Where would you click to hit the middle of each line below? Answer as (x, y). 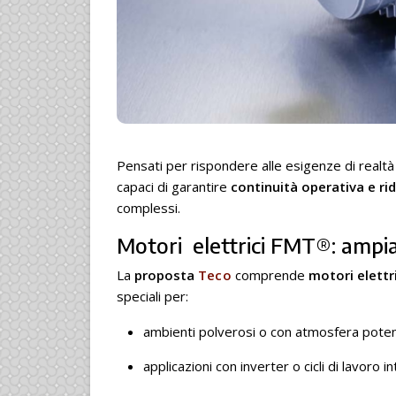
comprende (270, 274)
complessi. (148, 207)
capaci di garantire (174, 186)
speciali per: (152, 296)
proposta (166, 274)
